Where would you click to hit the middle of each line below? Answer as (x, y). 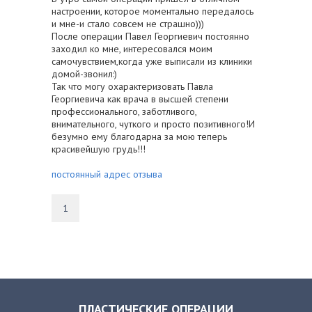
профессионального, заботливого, (124, 112)
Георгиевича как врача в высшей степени (140, 99)
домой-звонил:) (84, 74)
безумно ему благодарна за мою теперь (139, 137)
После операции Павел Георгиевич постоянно (150, 37)
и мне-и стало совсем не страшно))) (128, 24)
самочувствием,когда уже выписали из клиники (152, 62)
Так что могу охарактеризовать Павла (132, 87)
